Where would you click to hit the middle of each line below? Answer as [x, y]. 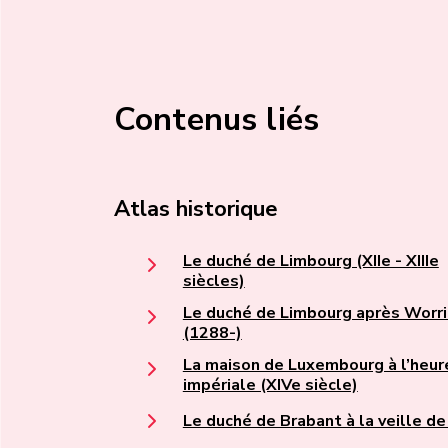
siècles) [213, 281]
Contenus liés [217, 119]
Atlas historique [196, 209]
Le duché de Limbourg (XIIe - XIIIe [310, 261]
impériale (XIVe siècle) [270, 385]
